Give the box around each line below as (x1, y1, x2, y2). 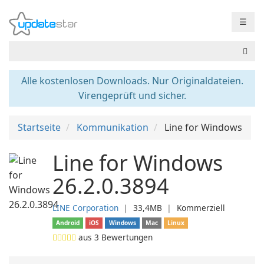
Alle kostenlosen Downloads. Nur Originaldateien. (21, 74, 243, 87)
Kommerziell (177, 202, 225, 213)
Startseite (18, 121, 61, 134)
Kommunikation (77, 121, 148, 134)
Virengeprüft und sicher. (78, 89, 186, 102)
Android (56, 219, 80, 227)
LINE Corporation (52, 202, 118, 213)
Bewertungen (99, 232, 153, 243)
